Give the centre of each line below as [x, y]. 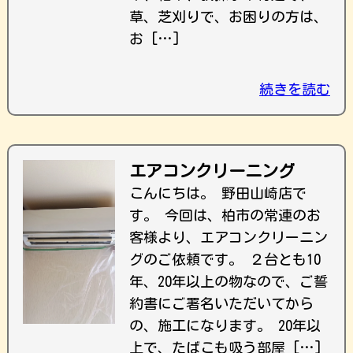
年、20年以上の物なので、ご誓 [229, 281]
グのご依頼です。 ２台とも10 [225, 259]
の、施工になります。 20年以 [225, 325]
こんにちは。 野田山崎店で [218, 193]
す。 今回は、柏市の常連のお [225, 215]
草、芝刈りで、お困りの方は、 [229, 17]
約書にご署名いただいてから [221, 303]
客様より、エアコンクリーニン [229, 237]
